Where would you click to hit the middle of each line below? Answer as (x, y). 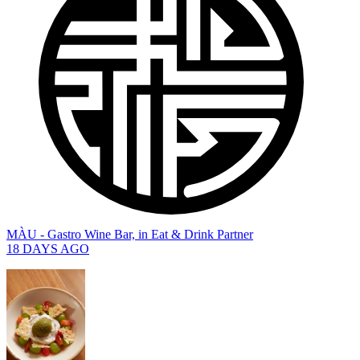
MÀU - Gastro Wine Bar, (71, 235)
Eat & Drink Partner (202, 235)
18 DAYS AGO (48, 249)
